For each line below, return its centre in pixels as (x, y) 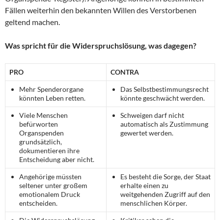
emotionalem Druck (50, 194)
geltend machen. (32, 22)
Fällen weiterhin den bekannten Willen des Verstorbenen (101, 10)
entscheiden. (38, 203)
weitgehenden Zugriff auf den (165, 194)
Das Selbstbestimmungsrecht (165, 89)
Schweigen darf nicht (152, 115)
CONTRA (125, 72)
